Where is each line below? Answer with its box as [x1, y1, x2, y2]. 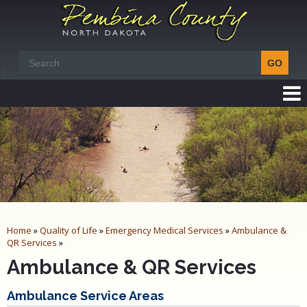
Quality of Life [40, 224, 97, 237]
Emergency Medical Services [106, 224, 223, 237]
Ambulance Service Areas [7, 288, 164, 304]
